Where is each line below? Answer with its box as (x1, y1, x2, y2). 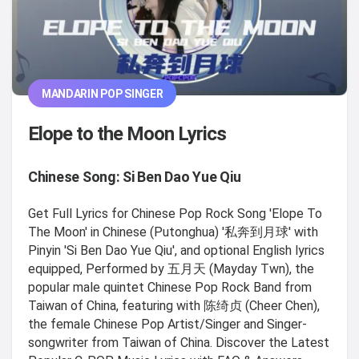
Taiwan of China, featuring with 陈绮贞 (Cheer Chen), (28, 298, 320, 314)
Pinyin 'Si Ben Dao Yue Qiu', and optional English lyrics (28, 243, 325, 259)
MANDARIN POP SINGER (41, 87, 163, 100)
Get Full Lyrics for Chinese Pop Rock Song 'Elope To (28, 206, 322, 222)
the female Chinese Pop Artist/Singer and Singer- (28, 317, 307, 333)
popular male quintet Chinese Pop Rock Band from (28, 280, 312, 296)
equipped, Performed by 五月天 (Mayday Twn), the (28, 261, 314, 277)
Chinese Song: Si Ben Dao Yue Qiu (28, 168, 241, 186)
